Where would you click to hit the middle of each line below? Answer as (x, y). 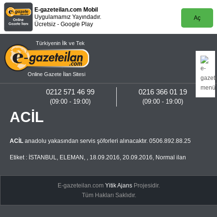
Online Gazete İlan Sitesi (56, 74)
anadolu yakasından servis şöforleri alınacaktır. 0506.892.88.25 (107, 141)
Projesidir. (146, 186)
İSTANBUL (43, 157)
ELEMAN (72, 157)
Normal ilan (171, 157)
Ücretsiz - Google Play (64, 24)
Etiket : (19, 157)
